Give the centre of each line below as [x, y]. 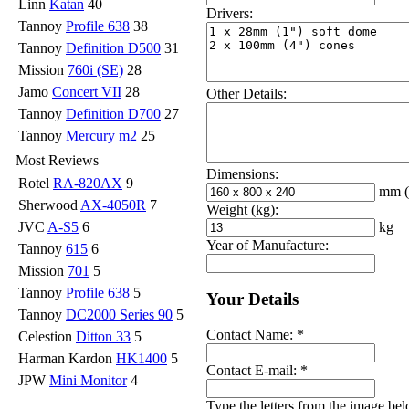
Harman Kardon [67, 358]
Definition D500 [113, 48]
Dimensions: [242, 173]
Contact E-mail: [253, 370]
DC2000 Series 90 [119, 315]
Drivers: [230, 13]
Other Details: [246, 93]
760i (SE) [95, 70]
